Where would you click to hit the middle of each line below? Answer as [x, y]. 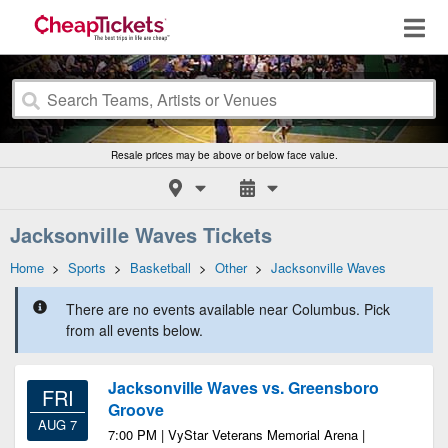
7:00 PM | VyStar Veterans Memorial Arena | [236, 434]
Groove [136, 409]
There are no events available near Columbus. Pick [228, 309]
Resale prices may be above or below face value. [224, 155]
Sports [87, 267]
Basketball [160, 267]
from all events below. [134, 330]
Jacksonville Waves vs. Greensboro [243, 387]
